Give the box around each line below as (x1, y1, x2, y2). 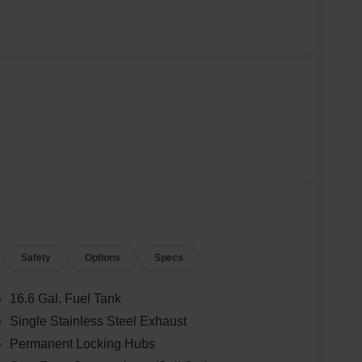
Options (85, 252, 121, 264)
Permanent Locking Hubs (9, 337, 155, 351)
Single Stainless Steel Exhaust (9, 314, 187, 329)
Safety (21, 252, 52, 264)
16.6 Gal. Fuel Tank (9, 292, 121, 306)
